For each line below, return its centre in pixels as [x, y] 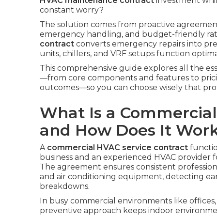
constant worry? [72, 10]
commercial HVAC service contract [117, 147]
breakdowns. [65, 186]
